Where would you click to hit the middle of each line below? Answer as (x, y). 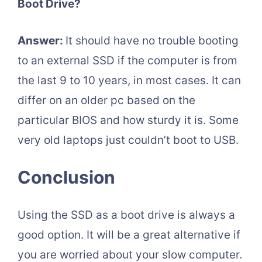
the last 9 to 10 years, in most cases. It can (129, 80)
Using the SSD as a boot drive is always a (126, 215)
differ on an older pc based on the (106, 100)
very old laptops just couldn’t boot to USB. (128, 140)
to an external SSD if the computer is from (127, 60)
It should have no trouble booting (152, 40)
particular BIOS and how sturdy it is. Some (128, 120)
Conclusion (66, 177)
